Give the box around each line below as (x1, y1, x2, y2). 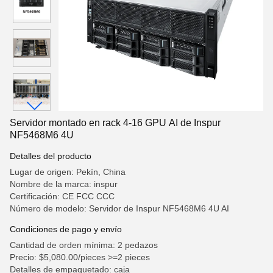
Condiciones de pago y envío (10, 224, 122, 234)
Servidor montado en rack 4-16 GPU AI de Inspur (10, 118, 221, 128)
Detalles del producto (10, 151, 91, 161)
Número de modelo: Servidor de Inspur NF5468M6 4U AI (10, 204, 229, 213)
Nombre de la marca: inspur (10, 179, 118, 189)
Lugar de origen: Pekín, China (10, 167, 126, 177)
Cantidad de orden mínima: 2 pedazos (10, 240, 158, 250)
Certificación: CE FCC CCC (10, 191, 115, 201)
